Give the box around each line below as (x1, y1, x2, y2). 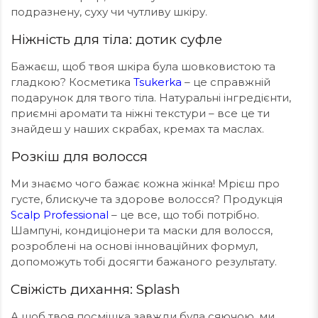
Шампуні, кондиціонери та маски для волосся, (11, 224, 273, 237)
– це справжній (182, 75, 270, 89)
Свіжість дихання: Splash (11, 281, 180, 297)
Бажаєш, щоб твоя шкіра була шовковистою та (11, 60, 275, 73)
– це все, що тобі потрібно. (109, 208, 259, 221)
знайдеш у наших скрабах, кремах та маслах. (11, 122, 264, 136)
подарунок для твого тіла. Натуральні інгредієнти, (11, 91, 291, 104)
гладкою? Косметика (11, 75, 133, 89)
